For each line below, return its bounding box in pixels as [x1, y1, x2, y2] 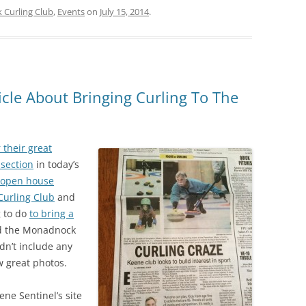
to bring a [29, 207, 74, 220]
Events [57, 5, 85, 18]
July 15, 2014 [100, 5, 149, 18]
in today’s [33, 158, 79, 171]
